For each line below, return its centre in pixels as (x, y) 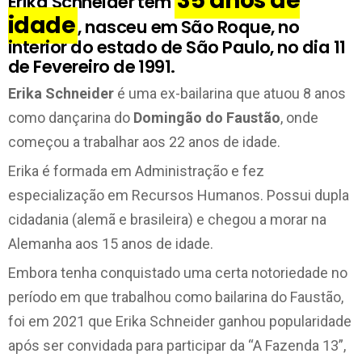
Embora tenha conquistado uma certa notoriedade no (178, 272)
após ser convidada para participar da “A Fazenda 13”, (177, 345)
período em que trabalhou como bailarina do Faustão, (176, 297)
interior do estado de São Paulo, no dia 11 (177, 47)
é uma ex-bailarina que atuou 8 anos (230, 93)
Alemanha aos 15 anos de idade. (111, 243)
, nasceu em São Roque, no (188, 27)
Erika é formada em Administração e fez (136, 170)
